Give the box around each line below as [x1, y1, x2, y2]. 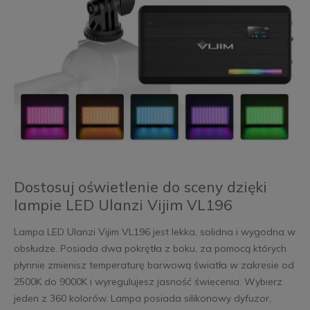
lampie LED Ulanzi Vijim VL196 [13, 195, 232, 214]
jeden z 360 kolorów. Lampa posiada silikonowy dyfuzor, [13, 291, 271, 304]
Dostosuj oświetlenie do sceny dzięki [13, 177, 267, 196]
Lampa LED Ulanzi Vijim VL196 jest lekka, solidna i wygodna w [13, 225, 295, 238]
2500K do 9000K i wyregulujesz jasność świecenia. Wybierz [13, 275, 282, 288]
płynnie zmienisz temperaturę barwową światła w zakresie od [13, 258, 294, 271]
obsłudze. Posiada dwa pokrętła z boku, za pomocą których [13, 241, 286, 255]
